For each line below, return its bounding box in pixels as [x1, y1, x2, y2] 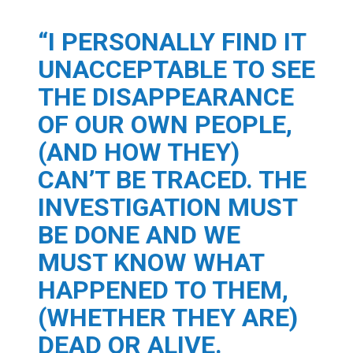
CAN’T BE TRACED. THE [38, 164, 307, 195]
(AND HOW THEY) [38, 136, 240, 167]
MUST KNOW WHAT [38, 247, 264, 277]
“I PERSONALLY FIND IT [38, 26, 306, 57]
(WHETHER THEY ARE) [38, 302, 298, 333]
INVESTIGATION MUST [38, 191, 297, 222]
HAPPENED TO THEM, [38, 274, 288, 305]
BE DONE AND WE [38, 219, 240, 250]
